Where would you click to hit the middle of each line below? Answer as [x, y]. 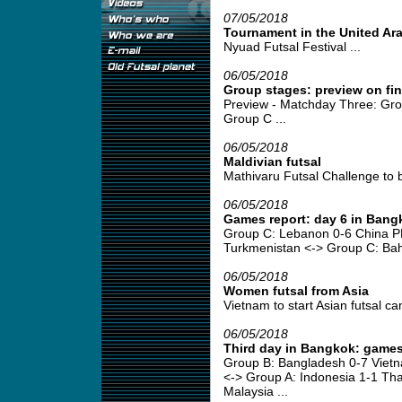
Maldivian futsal [272, 162]
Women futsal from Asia [296, 291]
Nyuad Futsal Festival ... [292, 47]
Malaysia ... [255, 391]
